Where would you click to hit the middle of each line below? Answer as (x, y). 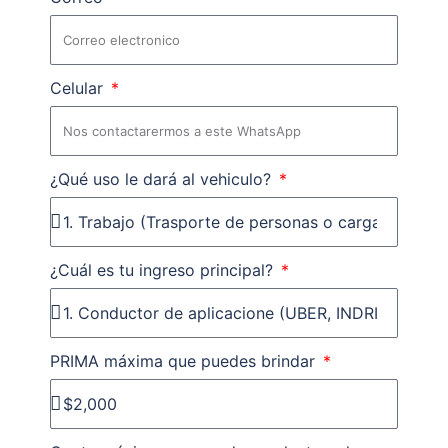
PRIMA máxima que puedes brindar (185, 361)
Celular (79, 88)
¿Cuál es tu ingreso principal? (164, 270)
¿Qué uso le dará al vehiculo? (163, 179)
